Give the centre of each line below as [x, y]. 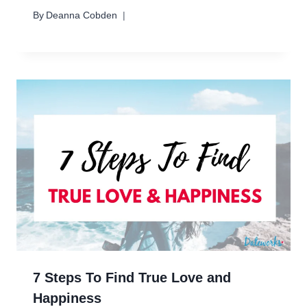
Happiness [67, 298]
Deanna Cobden [82, 15]
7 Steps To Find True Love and [132, 277]
